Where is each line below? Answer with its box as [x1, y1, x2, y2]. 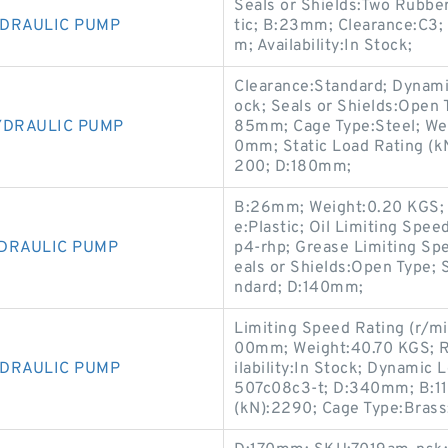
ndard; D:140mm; [234, 278, 364, 298]
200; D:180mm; [234, 157, 352, 177]
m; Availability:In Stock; [234, 36, 413, 56]
